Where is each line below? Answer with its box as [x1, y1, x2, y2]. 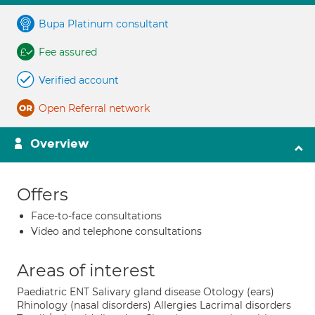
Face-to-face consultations [31, 210, 162, 222]
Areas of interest [17, 260, 155, 281]
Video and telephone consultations [31, 225, 202, 238]
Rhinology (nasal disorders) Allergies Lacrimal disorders [17, 299, 291, 311]
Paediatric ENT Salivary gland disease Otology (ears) [17, 285, 274, 298]
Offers [17, 184, 68, 205]
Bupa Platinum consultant [39, 18, 169, 30]
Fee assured [39, 46, 97, 58]
